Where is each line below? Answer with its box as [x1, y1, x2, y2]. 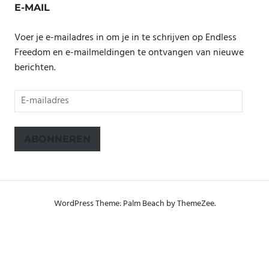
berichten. [14, 60, 56, 76]
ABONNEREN [24, 133, 91, 145]
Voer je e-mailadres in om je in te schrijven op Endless [14, 30, 237, 46]
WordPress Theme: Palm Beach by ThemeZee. [53, 196, 216, 211]
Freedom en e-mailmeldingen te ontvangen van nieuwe [14, 45, 244, 61]
